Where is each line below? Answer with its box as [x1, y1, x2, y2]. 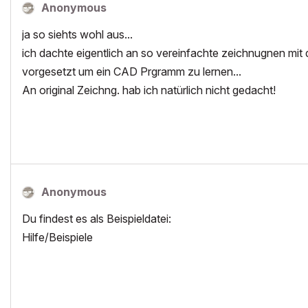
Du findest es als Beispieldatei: [22, 212, 171, 225]
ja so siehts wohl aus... [22, 27, 133, 41]
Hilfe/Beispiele [22, 230, 93, 244]
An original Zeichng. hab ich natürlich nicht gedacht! [22, 83, 276, 97]
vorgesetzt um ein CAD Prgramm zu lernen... [22, 65, 241, 78]
